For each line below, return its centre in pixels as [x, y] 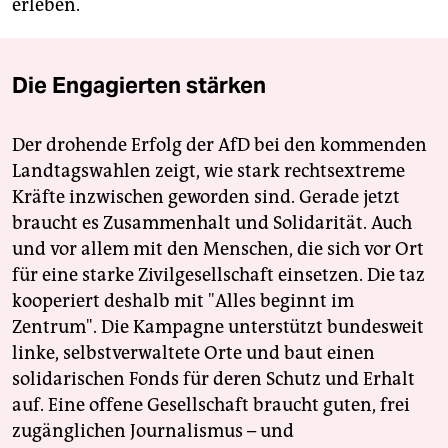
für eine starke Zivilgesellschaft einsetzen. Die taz [218, 274]
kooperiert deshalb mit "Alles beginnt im [183, 300]
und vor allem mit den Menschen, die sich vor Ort [218, 248]
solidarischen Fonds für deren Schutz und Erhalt [213, 378]
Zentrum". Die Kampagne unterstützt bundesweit [218, 326]
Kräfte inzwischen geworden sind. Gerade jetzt [206, 196]
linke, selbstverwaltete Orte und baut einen [193, 352]
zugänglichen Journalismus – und [153, 430]
